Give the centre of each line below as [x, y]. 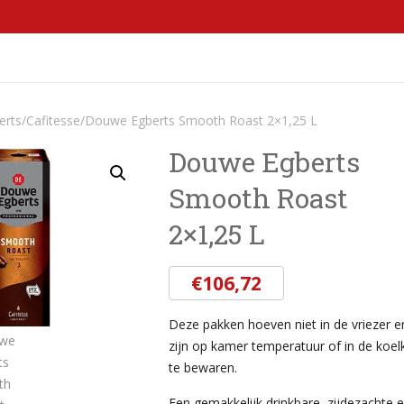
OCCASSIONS [66, 58]
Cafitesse [53, 120]
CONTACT [354, 58]
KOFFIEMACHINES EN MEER [208, 58]
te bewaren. [203, 367]
